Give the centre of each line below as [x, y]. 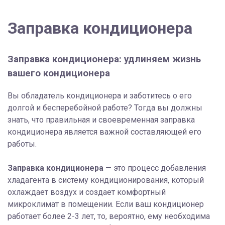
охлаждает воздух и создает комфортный [87, 192]
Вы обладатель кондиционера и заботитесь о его [100, 95]
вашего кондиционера [59, 73]
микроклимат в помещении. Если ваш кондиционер [106, 204]
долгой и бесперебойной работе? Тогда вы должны [105, 107]
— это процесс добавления [155, 168]
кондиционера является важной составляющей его [104, 132]
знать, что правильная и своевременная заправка [101, 120]
